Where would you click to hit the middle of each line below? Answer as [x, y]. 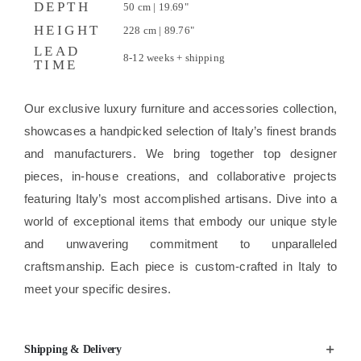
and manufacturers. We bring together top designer [180, 153]
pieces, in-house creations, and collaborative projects [180, 176]
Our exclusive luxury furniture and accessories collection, [180, 108]
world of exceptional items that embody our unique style [180, 221]
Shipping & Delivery [73, 349]
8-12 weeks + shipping [174, 57]
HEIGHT [67, 30]
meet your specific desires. [98, 288]
